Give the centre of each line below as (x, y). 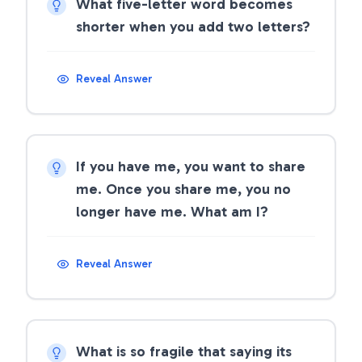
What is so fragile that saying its (184, 351)
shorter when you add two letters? (193, 27)
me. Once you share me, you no (183, 189)
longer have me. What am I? (172, 212)
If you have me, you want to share (191, 166)
